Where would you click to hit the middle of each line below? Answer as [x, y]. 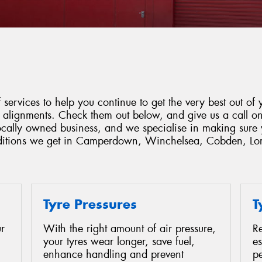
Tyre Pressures [90, 204]
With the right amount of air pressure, [130, 229]
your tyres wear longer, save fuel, [119, 242]
